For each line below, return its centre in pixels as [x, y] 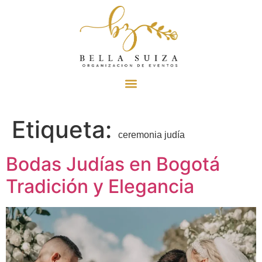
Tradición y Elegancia [100, 186]
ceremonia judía [151, 135]
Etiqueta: [65, 129]
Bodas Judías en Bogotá [113, 164]
